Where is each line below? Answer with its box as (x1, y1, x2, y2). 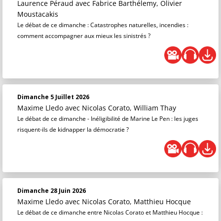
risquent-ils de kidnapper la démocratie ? (17, 125, 129, 134)
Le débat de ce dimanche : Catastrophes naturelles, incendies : (17, 21, 188, 29)
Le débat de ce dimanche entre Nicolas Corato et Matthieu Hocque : (17, 208, 203, 217)
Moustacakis (17, 9, 58, 19)
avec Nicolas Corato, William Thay (65, 103, 176, 112)
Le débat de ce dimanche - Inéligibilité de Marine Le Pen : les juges (17, 114, 198, 123)
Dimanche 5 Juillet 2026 (17, 93, 89, 101)
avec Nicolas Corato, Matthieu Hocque (65, 197, 191, 206)
